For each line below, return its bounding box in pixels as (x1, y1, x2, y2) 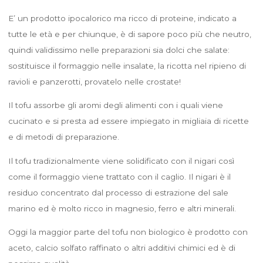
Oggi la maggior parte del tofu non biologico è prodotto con (8, 227, 248, 237)
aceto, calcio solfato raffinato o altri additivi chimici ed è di (8, 242, 235, 252)
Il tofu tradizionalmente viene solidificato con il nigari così (8, 156, 234, 166)
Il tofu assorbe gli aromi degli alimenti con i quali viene (8, 100, 223, 110)
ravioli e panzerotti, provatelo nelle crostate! (8, 76, 181, 86)
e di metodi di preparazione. (8, 131, 119, 141)
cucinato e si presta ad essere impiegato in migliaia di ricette (8, 116, 249, 126)
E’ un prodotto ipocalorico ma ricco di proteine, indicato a (8, 13, 237, 23)
